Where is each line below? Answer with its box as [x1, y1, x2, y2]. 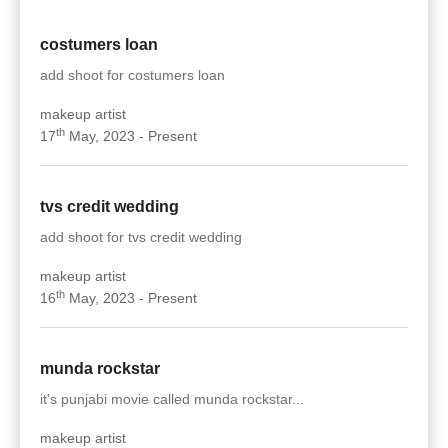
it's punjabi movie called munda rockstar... [40, 391, 304, 407]
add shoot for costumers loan [40, 67, 225, 83]
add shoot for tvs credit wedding [40, 229, 242, 245]
